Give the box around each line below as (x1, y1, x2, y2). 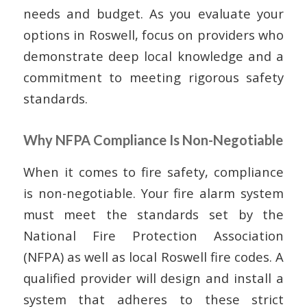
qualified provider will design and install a (23, 269, 284, 286)
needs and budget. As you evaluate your (23, 4, 284, 22)
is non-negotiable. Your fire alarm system (23, 184, 284, 201)
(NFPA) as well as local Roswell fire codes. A (23, 247, 284, 265)
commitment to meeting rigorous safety (23, 68, 284, 86)
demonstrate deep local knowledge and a (23, 47, 284, 64)
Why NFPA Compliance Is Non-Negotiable (23, 131, 283, 148)
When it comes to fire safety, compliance (23, 162, 284, 180)
